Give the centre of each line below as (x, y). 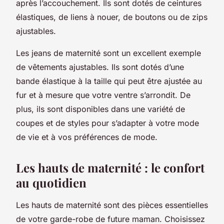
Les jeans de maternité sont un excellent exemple (108, 53)
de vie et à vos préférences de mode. (87, 137)
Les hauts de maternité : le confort (110, 167)
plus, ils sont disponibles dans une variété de (100, 109)
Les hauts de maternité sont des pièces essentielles (112, 205)
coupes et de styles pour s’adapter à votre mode (107, 123)
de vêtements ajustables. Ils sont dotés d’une (100, 67)
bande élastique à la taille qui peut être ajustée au (109, 81)
